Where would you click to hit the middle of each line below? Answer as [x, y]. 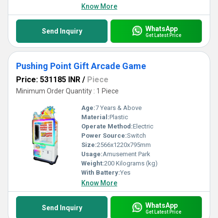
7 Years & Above [118, 108]
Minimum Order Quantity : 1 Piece [67, 91]
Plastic [119, 117]
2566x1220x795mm [124, 145]
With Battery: [101, 173]
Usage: [92, 154]
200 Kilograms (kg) [131, 163]
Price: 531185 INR [48, 80]
